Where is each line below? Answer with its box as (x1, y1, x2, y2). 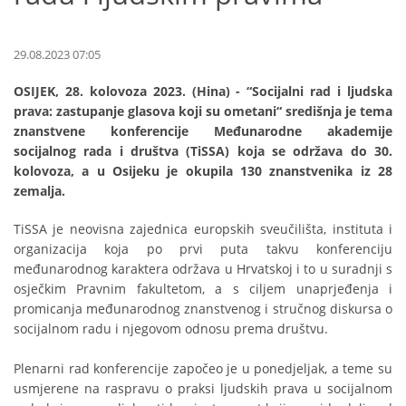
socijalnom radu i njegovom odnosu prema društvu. (14, 320, 328, 338)
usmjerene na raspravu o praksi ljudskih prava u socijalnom (14, 380, 392, 398)
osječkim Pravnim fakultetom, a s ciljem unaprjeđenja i (14, 280, 392, 298)
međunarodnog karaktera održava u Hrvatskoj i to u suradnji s (14, 260, 392, 278)
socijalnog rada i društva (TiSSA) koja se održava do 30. (14, 142, 392, 160)
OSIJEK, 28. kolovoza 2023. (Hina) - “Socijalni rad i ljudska (14, 82, 392, 101)
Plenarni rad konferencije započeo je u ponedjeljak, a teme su (14, 360, 392, 378)
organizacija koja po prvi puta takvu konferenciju (14, 240, 392, 258)
